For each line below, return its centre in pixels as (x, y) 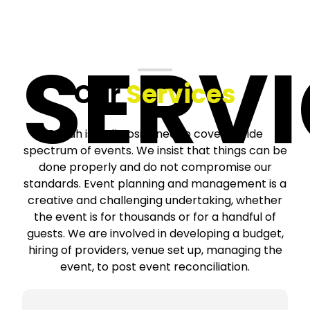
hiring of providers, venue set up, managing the (155, 250)
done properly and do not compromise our (155, 167)
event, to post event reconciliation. (155, 267)
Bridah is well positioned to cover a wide (155, 134)
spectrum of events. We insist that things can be (155, 151)
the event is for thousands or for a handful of (155, 217)
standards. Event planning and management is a (155, 184)
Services (181, 95)
